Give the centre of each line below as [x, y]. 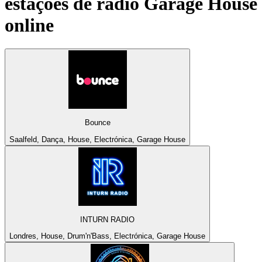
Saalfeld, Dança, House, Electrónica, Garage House [97, 139]
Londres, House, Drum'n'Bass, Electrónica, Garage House [107, 236]
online [29, 25]
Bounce [97, 123]
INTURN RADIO [107, 220]
